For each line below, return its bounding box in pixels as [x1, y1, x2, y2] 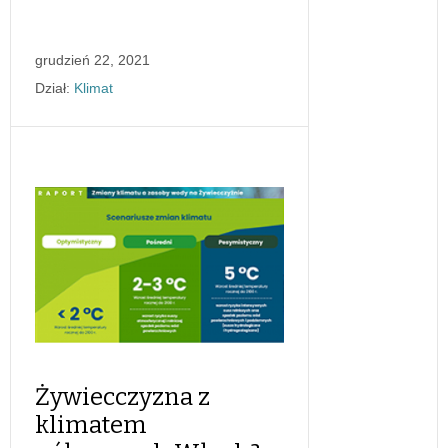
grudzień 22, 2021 [35, 51, 150, 68]
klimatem [35, 410, 147, 439]
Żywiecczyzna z [35, 382, 210, 411]
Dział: [35, 79, 70, 96]
